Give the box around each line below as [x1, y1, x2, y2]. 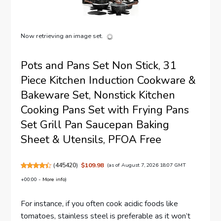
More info [42, 176, 66, 184]
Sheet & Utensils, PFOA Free [21, 132, 162, 147]
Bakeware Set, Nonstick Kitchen [21, 88, 176, 103]
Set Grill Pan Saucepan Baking [21, 117, 170, 133]
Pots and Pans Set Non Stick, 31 [21, 58, 177, 74]
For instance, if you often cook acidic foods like [21, 198, 179, 209]
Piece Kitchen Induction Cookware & [21, 73, 196, 88]
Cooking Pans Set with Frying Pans [21, 103, 189, 118]
